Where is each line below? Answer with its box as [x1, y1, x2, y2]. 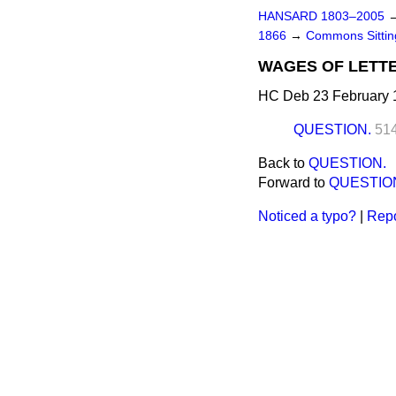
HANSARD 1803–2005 [258, 10, 385, 23]
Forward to [258, 175, 329, 190]
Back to [258, 156, 308, 171]
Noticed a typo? [258, 209, 356, 224]
